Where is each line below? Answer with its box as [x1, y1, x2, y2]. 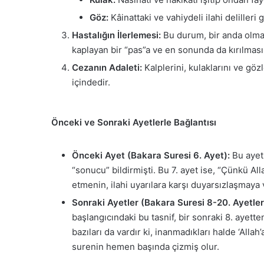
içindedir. [72, 77, 110, 88]
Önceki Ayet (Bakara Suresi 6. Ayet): [72, 149, 230, 161]
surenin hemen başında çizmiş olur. [72, 240, 219, 252]
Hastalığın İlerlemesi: [72, 29, 161, 41]
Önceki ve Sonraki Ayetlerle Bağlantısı [51, 117, 216, 128]
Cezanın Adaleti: [72, 62, 142, 74]
